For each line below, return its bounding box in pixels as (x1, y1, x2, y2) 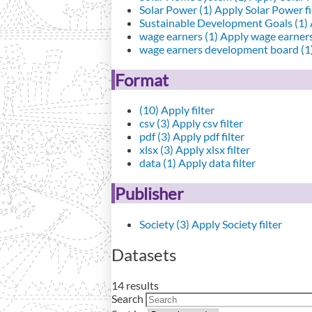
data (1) (139, 156, 176, 170)
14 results (111, 279, 159, 292)
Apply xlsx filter (173, 143, 250, 157)
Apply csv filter (170, 116, 243, 130)
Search (111, 292, 146, 306)
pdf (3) (139, 130, 171, 143)
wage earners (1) (139, 29, 218, 42)
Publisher (115, 183, 184, 204)
